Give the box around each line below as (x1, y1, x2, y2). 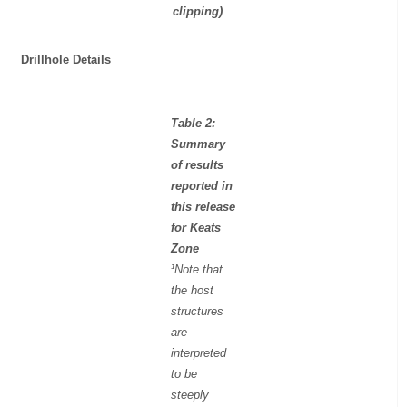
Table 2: (171, 115, 216, 130)
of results (171, 157, 224, 172)
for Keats (171, 220, 222, 234)
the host (171, 283, 214, 297)
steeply (171, 387, 210, 402)
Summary (171, 136, 226, 151)
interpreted (171, 345, 227, 360)
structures (171, 303, 224, 318)
